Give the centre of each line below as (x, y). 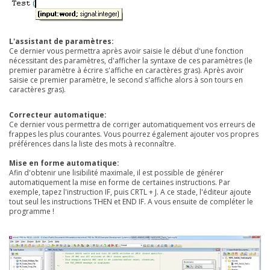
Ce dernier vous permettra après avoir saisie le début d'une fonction (126, 51)
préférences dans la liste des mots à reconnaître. (93, 144)
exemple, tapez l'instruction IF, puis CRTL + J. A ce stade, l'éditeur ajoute (130, 192)
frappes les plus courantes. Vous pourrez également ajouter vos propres (134, 134)
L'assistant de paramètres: (61, 42)
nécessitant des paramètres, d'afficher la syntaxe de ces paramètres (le (131, 61)
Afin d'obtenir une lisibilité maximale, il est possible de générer (116, 173)
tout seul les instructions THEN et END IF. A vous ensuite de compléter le (131, 202)
